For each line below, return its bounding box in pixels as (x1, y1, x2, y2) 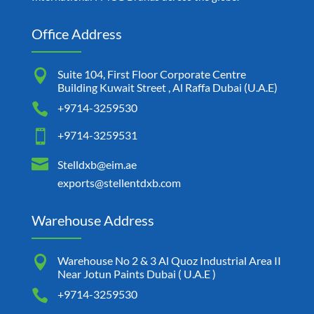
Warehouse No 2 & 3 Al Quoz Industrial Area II (57, 254, 281, 268)
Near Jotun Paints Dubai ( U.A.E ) (57, 267, 216, 281)
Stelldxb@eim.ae (57, 158, 137, 172)
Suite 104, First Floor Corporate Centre (57, 67, 246, 81)
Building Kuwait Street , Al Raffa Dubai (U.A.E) (57, 81, 278, 95)
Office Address (31, 25, 122, 43)
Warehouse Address (31, 212, 154, 229)
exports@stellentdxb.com (57, 176, 181, 190)
